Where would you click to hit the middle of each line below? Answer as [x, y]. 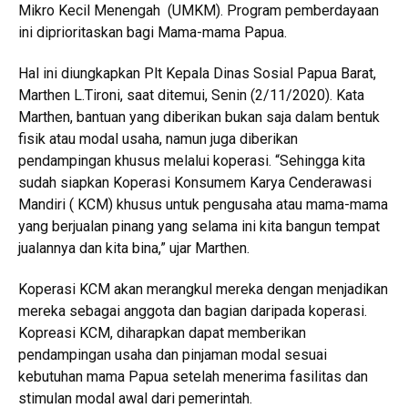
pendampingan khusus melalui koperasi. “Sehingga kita [192, 161]
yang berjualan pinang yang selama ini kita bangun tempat [199, 226]
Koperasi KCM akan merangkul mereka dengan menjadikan [203, 289]
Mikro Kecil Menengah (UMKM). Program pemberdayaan [199, 10]
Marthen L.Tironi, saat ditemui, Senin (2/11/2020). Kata [191, 95]
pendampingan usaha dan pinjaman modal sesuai [173, 355]
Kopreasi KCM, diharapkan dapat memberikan [162, 333]
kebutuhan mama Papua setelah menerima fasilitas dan [193, 377]
